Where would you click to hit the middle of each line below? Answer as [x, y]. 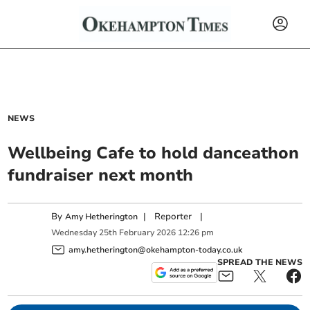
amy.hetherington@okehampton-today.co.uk [156, 249]
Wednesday [74, 233]
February [137, 233]
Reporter [173, 217]
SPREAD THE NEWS [259, 262]
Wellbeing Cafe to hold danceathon [154, 153]
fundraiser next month [101, 175]
